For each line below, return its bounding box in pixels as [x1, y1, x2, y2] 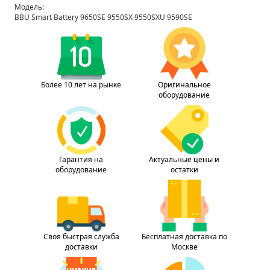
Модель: [14, 1, 44, 12]
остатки [170, 165, 198, 175]
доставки [64, 242, 98, 253]
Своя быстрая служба [43, 231, 119, 242]
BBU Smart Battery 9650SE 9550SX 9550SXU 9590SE [14, 11, 192, 22]
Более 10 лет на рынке [41, 79, 121, 90]
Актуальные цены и [149, 154, 219, 165]
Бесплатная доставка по [141, 231, 227, 242]
